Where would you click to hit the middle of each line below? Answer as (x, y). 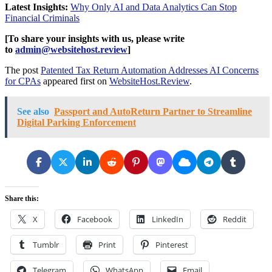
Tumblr (46, 244)
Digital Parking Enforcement (76, 122)
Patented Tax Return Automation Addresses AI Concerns (150, 70)
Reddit (235, 219)
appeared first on (75, 81)
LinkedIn (168, 219)
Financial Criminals (42, 18)
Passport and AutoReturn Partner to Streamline (153, 111)
